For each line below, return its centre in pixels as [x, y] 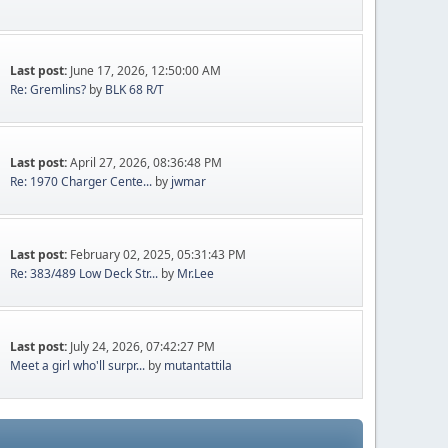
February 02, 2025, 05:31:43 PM [158, 254]
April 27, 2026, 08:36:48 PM [146, 162]
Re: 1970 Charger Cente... [81, 181]
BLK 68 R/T [135, 89]
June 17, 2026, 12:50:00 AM [146, 70]
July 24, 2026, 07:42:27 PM [143, 346]
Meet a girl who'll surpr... [78, 365]
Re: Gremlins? [48, 89]
